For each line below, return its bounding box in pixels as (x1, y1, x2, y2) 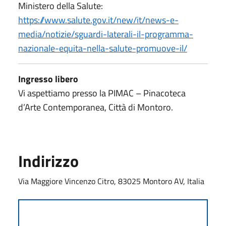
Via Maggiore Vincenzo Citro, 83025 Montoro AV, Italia (18, 175, 204, 187)
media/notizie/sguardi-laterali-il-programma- (18, 27, 193, 41)
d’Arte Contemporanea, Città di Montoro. (18, 100, 173, 114)
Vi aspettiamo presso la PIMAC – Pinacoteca (18, 86, 186, 100)
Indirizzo (18, 148, 79, 173)
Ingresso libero (18, 72, 78, 86)
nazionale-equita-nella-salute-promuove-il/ (18, 41, 187, 55)
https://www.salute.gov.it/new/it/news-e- (18, 13, 179, 27)
